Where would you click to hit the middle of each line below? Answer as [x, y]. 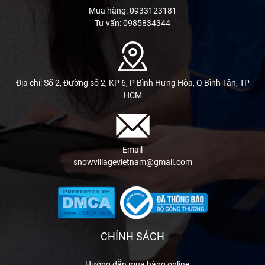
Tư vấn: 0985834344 [132, 23]
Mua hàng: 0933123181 [132, 11]
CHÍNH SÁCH [132, 236]
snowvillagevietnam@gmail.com [132, 162]
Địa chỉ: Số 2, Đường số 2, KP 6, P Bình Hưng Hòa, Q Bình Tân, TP [132, 83]
